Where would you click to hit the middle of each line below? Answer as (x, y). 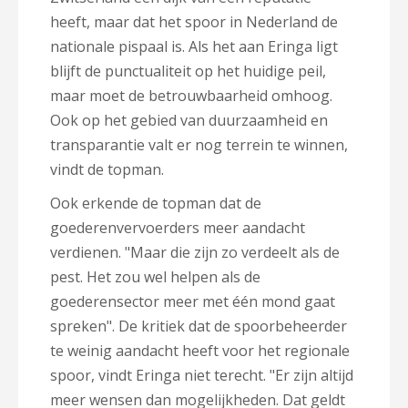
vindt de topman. (107, 169)
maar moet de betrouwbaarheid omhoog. (191, 96)
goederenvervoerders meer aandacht (178, 228)
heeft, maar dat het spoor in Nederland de (194, 22)
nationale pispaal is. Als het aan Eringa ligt (194, 46)
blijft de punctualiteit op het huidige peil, (188, 71)
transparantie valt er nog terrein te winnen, (199, 145)
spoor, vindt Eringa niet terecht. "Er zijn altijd (202, 375)
